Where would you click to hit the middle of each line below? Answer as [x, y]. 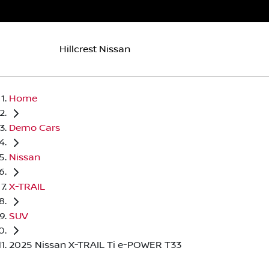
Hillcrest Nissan [95, 49]
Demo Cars [35, 128]
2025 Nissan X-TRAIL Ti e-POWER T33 [95, 245]
